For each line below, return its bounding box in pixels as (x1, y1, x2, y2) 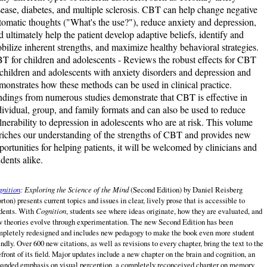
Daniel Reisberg (192, 184, 243, 195)
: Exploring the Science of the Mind (20, 184, 129, 195)
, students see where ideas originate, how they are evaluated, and (66, 206, 262, 217)
